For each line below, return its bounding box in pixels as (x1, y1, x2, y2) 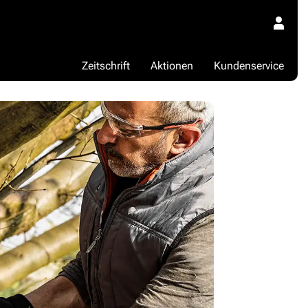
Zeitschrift (82, 58, 130, 72)
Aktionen (151, 58, 193, 72)
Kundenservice (214, 58, 284, 72)
